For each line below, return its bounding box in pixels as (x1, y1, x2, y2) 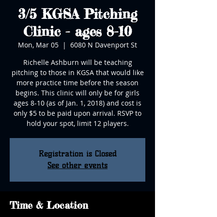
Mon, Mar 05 (18, 40, 59, 49)
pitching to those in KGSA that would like (11, 68, 144, 77)
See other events (47, 161, 108, 170)
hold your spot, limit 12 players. (26, 119, 129, 128)
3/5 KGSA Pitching (18, 6, 137, 22)
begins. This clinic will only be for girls (15, 88, 139, 97)
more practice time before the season (16, 78, 139, 87)
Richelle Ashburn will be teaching (23, 58, 132, 67)
